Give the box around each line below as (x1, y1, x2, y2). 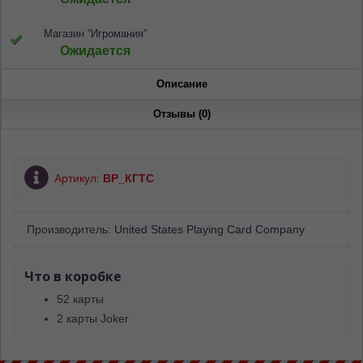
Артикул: (54, 171, 103, 185)
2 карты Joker (57, 311, 129, 325)
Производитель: (27, 222, 114, 236)
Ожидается (60, 43, 130, 58)
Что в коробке (24, 267, 122, 285)
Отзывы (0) (152, 107, 211, 120)
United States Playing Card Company (114, 222, 305, 236)
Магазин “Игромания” (44, 27, 147, 40)
